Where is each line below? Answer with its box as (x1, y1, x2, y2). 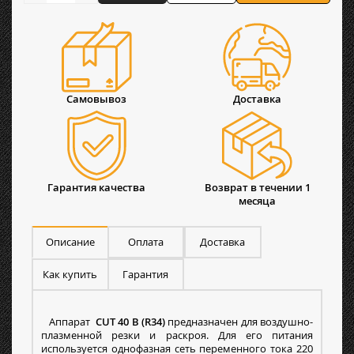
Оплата (127, 235, 164, 250)
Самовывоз (66, 92, 127, 107)
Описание (45, 235, 95, 250)
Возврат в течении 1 (204, 180, 311, 195)
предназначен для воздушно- (168, 314, 314, 330)
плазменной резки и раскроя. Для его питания (41, 328, 313, 343)
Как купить (43, 267, 98, 282)
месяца (239, 194, 277, 209)
